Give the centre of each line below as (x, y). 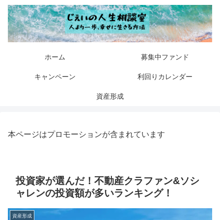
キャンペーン (55, 77)
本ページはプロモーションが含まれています (86, 135)
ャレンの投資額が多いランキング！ (94, 193)
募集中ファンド (165, 57)
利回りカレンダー (165, 77)
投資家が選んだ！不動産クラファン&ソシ (108, 181)
